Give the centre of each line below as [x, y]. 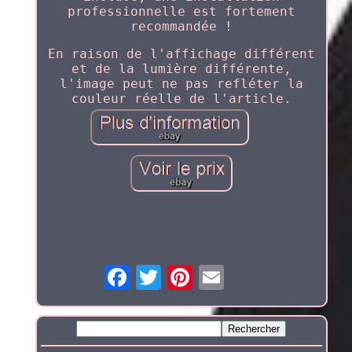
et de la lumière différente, [181, 69]
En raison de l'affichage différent [181, 54]
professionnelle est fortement [181, 12]
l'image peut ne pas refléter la [181, 84]
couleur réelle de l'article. [181, 99]
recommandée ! [181, 27]
